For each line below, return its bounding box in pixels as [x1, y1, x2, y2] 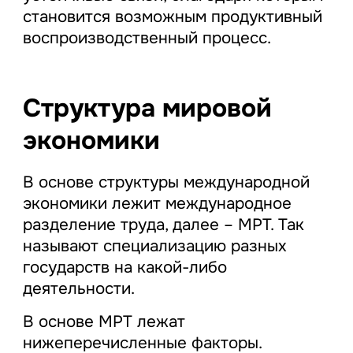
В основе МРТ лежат [22, 310, 185, 332]
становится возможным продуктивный [22, 6, 322, 28]
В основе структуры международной [22, 171, 310, 192]
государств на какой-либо [22, 256, 227, 277]
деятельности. [22, 277, 135, 299]
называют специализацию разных [22, 235, 287, 256]
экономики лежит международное [22, 192, 292, 214]
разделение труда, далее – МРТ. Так [22, 214, 304, 235]
